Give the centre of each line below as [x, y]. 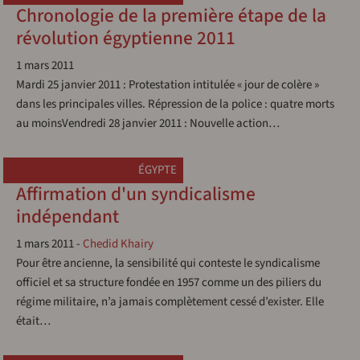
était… [33, 321]
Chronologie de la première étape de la [171, 16]
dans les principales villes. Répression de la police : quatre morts [175, 104]
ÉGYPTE [157, 170]
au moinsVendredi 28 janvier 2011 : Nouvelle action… [148, 123]
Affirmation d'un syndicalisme [136, 194]
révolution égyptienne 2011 [126, 38]
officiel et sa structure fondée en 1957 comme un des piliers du [169, 282]
